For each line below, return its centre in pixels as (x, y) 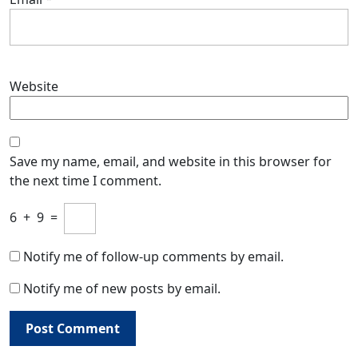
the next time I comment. (86, 180)
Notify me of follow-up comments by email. (153, 256)
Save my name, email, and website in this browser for (171, 161)
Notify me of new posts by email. (122, 288)
